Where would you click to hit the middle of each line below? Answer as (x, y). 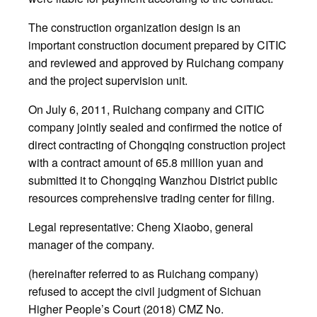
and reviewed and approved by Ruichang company (156, 63)
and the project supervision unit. (108, 81)
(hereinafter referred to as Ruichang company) (143, 274)
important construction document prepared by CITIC (157, 45)
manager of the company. (91, 245)
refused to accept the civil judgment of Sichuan (145, 292)
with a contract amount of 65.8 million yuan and (146, 163)
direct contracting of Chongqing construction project (157, 145)
